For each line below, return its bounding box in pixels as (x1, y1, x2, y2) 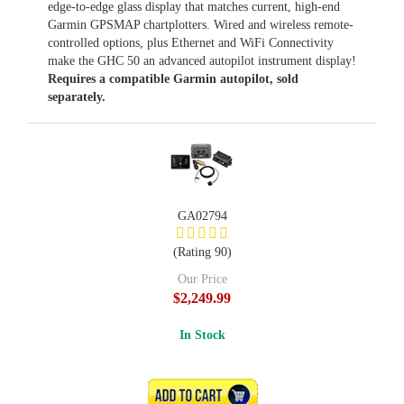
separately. (48, 90, 106, 104)
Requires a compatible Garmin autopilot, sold (48, 72, 298, 86)
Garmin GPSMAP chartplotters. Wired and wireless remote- (48, 18, 353, 32)
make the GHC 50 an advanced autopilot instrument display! (48, 54, 356, 68)
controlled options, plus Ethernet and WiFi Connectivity (48, 36, 334, 50)
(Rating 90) (172, 245, 232, 259)
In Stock (179, 328, 225, 342)
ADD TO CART (168, 389, 243, 402)
